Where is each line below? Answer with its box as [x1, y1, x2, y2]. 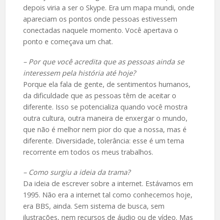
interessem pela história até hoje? [23, 68, 136, 78]
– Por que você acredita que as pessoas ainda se [23, 56, 184, 66]
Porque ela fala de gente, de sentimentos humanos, [23, 79, 191, 89]
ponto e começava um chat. [23, 36, 113, 46]
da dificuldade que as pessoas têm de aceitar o [23, 90, 176, 100]
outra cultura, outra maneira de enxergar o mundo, [23, 113, 188, 123]
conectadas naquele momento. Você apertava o [23, 25, 178, 35]
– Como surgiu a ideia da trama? [23, 167, 130, 177]
